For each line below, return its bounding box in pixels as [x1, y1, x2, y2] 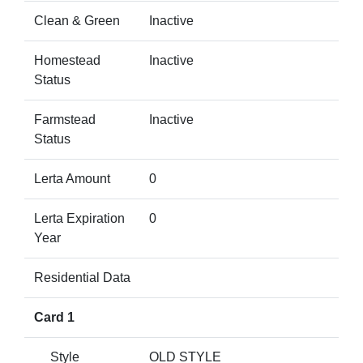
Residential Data [34, 271, 130, 284]
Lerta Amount [34, 172, 110, 186]
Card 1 [34, 310, 75, 324]
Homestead [34, 53, 100, 67]
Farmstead [34, 113, 96, 126]
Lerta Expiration [34, 211, 125, 225]
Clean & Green [34, 14, 120, 28]
